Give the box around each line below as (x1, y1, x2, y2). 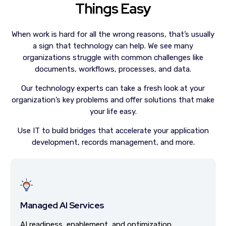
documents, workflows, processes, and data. (35, 65, 191, 74)
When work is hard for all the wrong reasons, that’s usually (12, 30, 214, 39)
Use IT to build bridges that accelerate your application (17, 126, 209, 135)
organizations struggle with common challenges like (23, 53, 203, 62)
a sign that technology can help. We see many (33, 41, 193, 50)
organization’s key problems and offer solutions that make (12, 95, 214, 104)
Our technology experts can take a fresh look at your (21, 84, 205, 93)
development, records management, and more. (31, 138, 195, 147)
